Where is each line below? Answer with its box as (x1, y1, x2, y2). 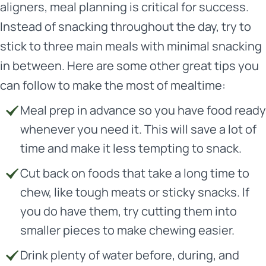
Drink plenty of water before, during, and (20, 247, 239, 263)
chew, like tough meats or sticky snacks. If (20, 184, 249, 200)
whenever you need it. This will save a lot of (20, 121, 256, 137)
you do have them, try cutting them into (20, 203, 237, 219)
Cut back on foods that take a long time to (20, 165, 249, 181)
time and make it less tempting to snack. (20, 140, 242, 156)
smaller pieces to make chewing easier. (20, 222, 235, 238)
